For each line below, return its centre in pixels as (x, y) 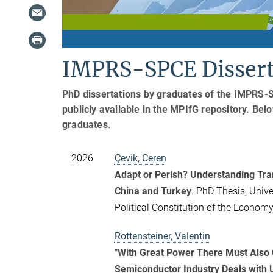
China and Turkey (153, 191)
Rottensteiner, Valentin (162, 236)
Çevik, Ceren (140, 158)
